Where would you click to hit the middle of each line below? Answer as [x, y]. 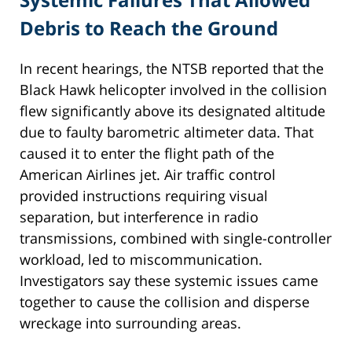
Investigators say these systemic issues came [169, 281]
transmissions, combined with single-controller [176, 238]
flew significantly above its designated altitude [172, 111]
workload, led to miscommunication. [141, 260]
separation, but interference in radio [139, 217]
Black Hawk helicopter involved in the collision [173, 90]
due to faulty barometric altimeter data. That [167, 132]
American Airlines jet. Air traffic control [148, 175]
